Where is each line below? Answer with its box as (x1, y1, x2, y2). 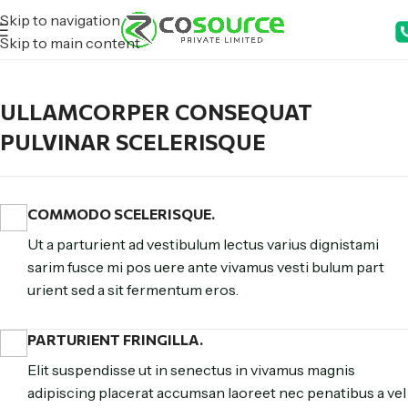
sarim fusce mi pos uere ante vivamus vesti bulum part (27, 258, 384, 276)
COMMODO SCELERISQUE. (27, 205, 215, 222)
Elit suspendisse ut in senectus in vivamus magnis (27, 361, 355, 379)
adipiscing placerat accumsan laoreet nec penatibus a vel (27, 383, 406, 402)
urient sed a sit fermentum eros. (27, 280, 239, 299)
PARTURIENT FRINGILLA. (27, 331, 203, 348)
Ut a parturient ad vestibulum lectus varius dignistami (27, 235, 379, 253)
